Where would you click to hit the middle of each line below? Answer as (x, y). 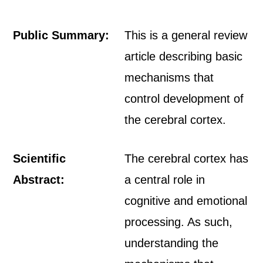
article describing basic (184, 56)
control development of (184, 99)
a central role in (165, 180)
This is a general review (186, 35)
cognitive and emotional (186, 201)
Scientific (40, 159)
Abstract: (39, 180)
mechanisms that (169, 77)
